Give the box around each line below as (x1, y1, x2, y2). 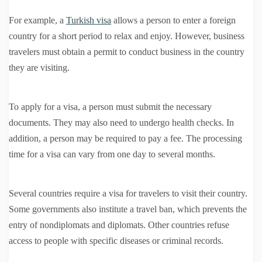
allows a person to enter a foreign (111, 15, 236, 25)
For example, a (9, 15, 66, 25)
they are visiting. (9, 62, 70, 73)
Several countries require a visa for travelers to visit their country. (9, 188, 247, 198)
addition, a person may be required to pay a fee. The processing (9, 133, 242, 143)
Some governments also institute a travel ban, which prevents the (9, 204, 247, 214)
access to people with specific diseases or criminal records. (9, 235, 223, 246)
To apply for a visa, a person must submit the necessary (9, 101, 212, 112)
